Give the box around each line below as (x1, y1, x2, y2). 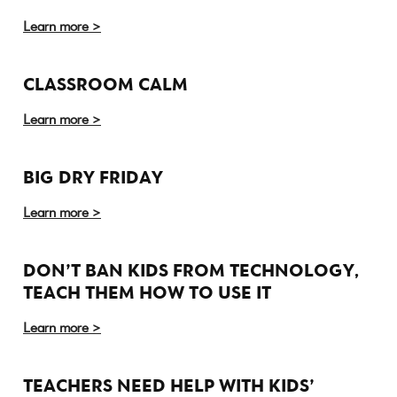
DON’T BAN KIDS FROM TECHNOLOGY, (23, 259, 360, 282)
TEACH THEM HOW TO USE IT (23, 281, 271, 304)
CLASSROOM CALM (23, 73, 188, 96)
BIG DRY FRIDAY (23, 166, 163, 189)
